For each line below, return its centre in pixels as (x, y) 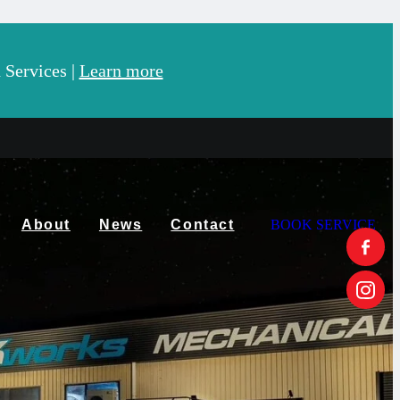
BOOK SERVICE (323, 225)
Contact (203, 225)
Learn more (121, 71)
